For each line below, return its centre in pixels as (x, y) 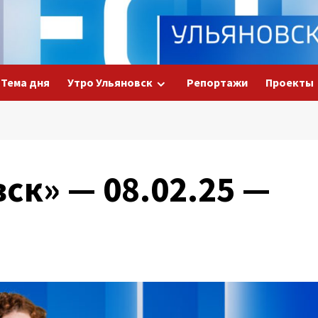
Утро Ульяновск (110, 82)
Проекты (289, 82)
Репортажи (217, 82)
